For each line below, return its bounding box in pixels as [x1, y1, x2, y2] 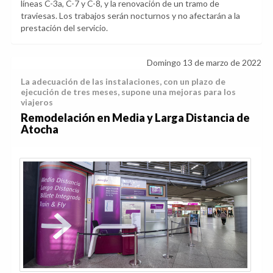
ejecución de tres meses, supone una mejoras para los [21, 87, 236, 97]
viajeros [21, 97, 53, 108]
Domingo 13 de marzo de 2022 [147, 57, 261, 68]
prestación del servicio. [21, 23, 108, 34]
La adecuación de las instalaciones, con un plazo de [21, 76, 225, 87]
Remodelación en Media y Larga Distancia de [21, 111, 250, 125]
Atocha [21, 122, 58, 136]
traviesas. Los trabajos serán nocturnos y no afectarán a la [21, 10, 240, 21]
